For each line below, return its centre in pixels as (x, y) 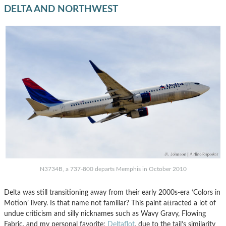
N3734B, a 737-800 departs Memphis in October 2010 (113, 169)
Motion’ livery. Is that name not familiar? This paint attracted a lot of (110, 203)
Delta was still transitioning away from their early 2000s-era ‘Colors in (112, 193)
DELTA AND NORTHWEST (61, 9)
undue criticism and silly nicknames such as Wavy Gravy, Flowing (105, 214)
